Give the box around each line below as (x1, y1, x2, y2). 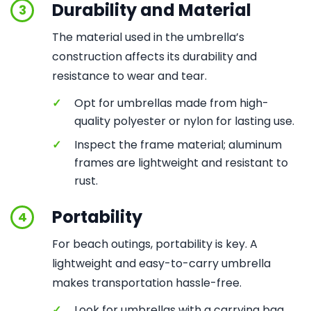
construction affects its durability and (52, 49, 257, 65)
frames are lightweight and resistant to (74, 155, 288, 171)
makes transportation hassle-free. (52, 275, 242, 291)
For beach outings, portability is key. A (52, 236, 258, 252)
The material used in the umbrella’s (52, 29, 244, 45)
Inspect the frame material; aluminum (74, 137, 282, 153)
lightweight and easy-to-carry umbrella (52, 255, 271, 271)
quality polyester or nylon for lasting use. (74, 113, 294, 129)
